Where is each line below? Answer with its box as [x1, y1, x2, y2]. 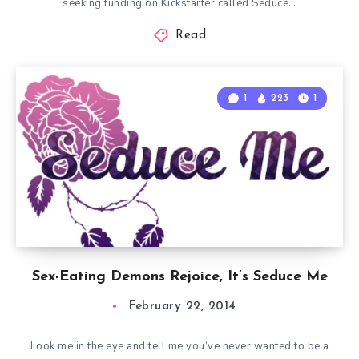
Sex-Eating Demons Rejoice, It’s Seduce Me [31, 269, 328, 284]
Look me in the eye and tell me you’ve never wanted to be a [30, 339, 329, 353]
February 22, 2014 [129, 301, 236, 313]
